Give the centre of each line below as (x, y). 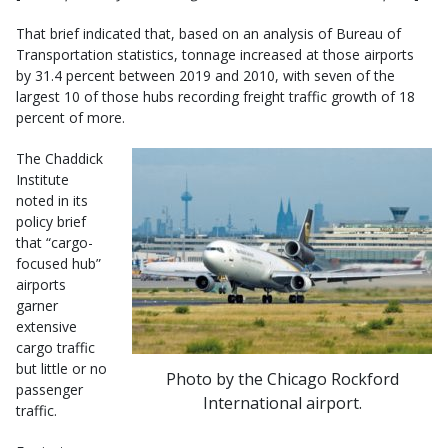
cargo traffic (55, 347)
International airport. (282, 402)
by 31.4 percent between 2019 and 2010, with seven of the (205, 75)
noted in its (52, 200)
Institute (42, 179)
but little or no (61, 368)
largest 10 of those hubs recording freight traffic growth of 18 (215, 96)
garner (37, 305)
